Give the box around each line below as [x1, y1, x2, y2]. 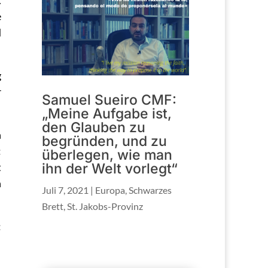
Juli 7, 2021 [42, 184, 89, 196]
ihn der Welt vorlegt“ [42, 160, 178, 177]
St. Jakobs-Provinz [67, 200, 144, 212]
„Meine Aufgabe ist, [42, 105, 172, 122]
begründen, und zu [42, 132, 167, 150]
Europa [95, 184, 126, 196]
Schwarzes [129, 184, 172, 196]
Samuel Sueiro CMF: [42, 91, 177, 108]
